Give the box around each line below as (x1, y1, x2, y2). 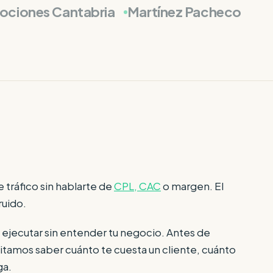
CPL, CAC (114, 179, 161, 193)
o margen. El (161, 179, 224, 193)
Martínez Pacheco (127, 3, 241, 21)
